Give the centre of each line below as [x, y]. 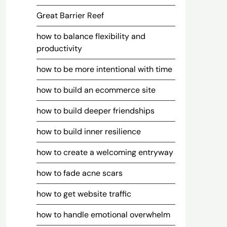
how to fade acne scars [79, 173]
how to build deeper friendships [95, 111]
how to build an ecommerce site [96, 90]
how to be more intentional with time [104, 69]
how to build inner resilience [88, 131]
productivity [59, 48]
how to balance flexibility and [91, 36]
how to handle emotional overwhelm [103, 215]
